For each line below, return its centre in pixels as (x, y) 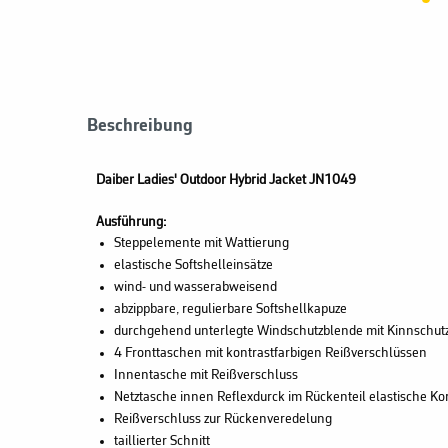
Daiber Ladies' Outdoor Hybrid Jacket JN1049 (226, 180)
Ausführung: (131, 222)
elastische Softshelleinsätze (194, 265)
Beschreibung (140, 125)
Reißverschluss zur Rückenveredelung (224, 419)
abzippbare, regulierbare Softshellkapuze (230, 309)
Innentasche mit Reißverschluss (205, 375)
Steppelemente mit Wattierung (201, 243)
